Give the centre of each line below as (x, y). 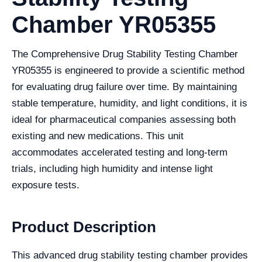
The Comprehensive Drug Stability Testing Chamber (125, 54)
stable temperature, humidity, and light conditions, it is (130, 104)
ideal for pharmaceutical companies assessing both (124, 120)
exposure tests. (46, 185)
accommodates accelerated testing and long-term (120, 153)
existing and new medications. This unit (98, 136)
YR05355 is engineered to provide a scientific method (128, 71)
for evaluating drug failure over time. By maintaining (124, 87)
